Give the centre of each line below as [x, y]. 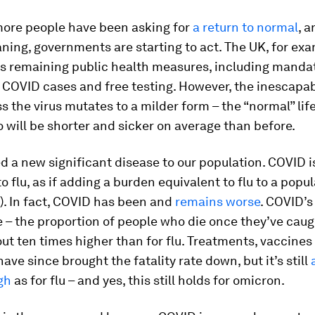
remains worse [218, 201]
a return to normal [245, 27]
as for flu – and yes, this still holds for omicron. [148, 280]
